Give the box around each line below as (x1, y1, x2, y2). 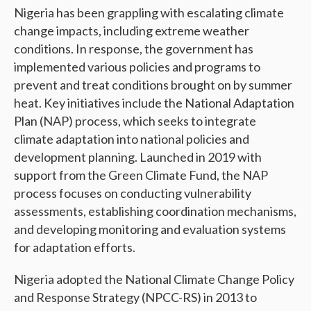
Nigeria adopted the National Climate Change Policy (14, 271, 294, 287)
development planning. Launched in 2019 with (14, 149, 262, 165)
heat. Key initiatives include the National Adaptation (14, 95, 294, 111)
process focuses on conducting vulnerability (14, 185, 251, 201)
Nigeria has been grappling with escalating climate (14, 5, 284, 21)
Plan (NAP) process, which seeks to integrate (14, 113, 256, 129)
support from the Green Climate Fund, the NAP (14, 167, 268, 183)
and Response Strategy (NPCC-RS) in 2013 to (14, 289, 257, 305)
